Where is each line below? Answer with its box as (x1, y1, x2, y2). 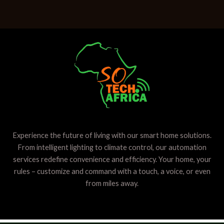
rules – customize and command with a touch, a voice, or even (13, 166, 210, 175)
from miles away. (85, 178, 138, 187)
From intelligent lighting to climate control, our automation (17, 142, 206, 151)
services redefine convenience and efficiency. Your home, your (12, 154, 211, 163)
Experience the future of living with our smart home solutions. (12, 130, 211, 139)
